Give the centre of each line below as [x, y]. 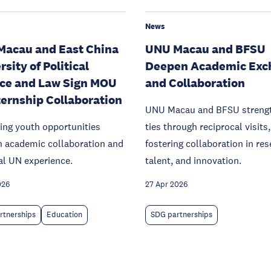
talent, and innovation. [193, 160]
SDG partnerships [181, 214]
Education [64, 214]
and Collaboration [195, 83]
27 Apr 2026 [166, 184]
